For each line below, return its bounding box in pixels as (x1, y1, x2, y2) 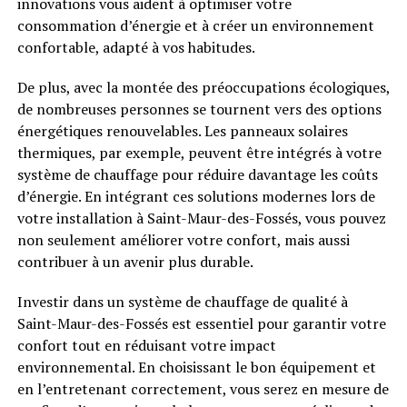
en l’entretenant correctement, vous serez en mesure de (16, 379, 389, 399)
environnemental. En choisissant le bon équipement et (16, 357, 376, 377)
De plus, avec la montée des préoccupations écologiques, (16, 77, 390, 97)
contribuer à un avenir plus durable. (16, 252, 253, 272)
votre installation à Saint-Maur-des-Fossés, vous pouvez (16, 208, 386, 228)
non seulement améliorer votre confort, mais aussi (16, 230, 350, 250)
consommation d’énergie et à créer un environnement (16, 15, 374, 35)
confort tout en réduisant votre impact (16, 335, 276, 355)
